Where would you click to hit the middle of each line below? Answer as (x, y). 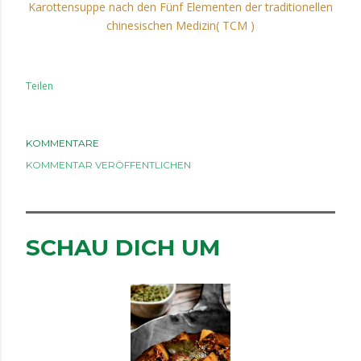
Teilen (39, 86)
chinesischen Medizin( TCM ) (180, 25)
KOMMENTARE (62, 143)
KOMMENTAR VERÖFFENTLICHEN (108, 165)
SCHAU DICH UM (123, 247)
